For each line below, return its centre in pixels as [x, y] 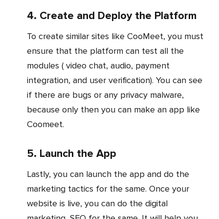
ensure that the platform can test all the [105, 51]
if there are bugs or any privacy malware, [105, 95]
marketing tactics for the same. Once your [108, 189]
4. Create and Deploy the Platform [112, 16]
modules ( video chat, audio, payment [98, 66]
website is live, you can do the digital [97, 204]
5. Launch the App [72, 154]
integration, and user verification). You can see [115, 80]
